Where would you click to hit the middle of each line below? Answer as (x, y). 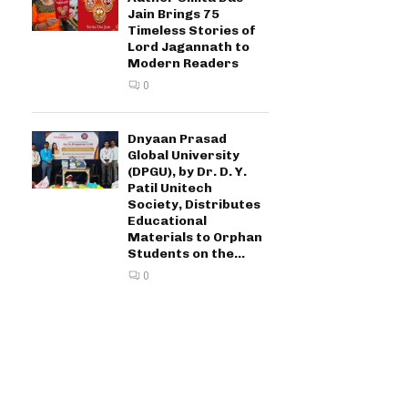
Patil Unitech (170, 188)
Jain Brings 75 (173, 14)
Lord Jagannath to (189, 47)
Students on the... (186, 254)
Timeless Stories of (192, 31)
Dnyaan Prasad (177, 139)
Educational (167, 221)
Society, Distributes (194, 204)
